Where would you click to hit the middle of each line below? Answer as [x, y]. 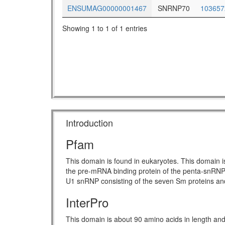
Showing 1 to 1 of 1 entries [105, 28]
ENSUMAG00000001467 [107, 8]
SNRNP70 [174, 8]
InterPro [87, 202]
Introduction [89, 123]
